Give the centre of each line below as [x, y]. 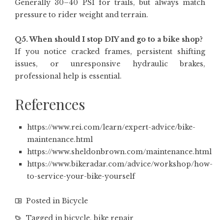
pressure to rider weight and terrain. [82, 15]
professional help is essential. [68, 76]
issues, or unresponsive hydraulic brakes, [110, 64]
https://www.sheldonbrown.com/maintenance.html [119, 152]
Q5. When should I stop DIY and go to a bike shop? [109, 39]
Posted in [43, 201]
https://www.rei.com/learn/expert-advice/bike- [111, 127]
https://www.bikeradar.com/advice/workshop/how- [120, 164]
